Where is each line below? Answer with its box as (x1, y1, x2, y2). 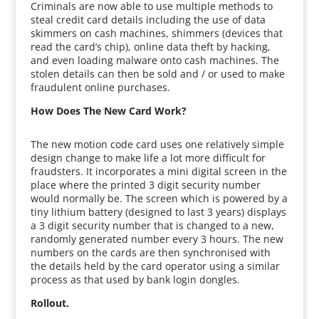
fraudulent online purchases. (30, 80, 170, 94)
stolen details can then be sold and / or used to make (30, 67, 285, 80)
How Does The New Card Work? (30, 104, 187, 117)
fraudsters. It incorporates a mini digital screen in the (30, 164, 287, 178)
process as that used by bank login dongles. (30, 273, 240, 286)
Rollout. (30, 296, 69, 310)
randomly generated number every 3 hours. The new (30, 232, 283, 246)
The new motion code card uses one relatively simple (30, 137, 284, 151)
